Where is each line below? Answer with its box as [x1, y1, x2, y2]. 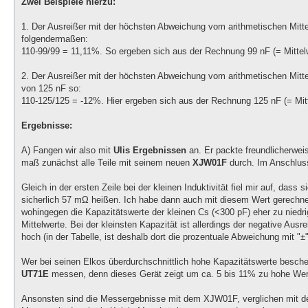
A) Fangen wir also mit [21, 145, 113, 156]
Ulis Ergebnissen [113, 145, 186, 156]
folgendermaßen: [21, 34, 88, 45]
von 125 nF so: [21, 83, 81, 94]
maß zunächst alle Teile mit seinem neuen [21, 157, 192, 168]
